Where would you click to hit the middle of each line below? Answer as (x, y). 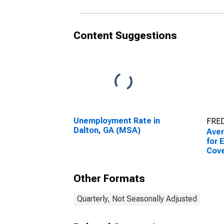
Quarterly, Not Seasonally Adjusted (137, 199)
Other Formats (109, 178)
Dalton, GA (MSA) (107, 130)
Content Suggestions (125, 35)
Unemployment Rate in (117, 121)
